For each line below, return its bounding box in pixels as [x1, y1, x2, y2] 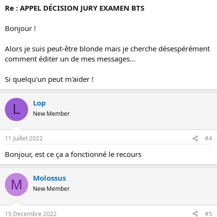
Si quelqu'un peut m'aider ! [5, 74, 93, 84]
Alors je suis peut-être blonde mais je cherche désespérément [5, 43, 210, 53]
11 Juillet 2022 [5, 134, 43, 142]
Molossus [33, 173, 66, 183]
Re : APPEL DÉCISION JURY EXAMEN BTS [5, 2, 144, 13]
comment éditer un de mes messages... [5, 53, 136, 63]
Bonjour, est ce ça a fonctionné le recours [5, 149, 141, 159]
